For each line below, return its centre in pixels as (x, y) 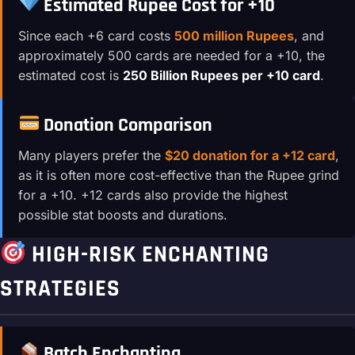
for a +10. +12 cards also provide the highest (153, 195)
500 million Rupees (234, 35)
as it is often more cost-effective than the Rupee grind (179, 175)
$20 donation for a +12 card (250, 155)
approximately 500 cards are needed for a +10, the (172, 55)
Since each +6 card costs (96, 35)
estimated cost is (71, 75)
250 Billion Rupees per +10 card (221, 75)
